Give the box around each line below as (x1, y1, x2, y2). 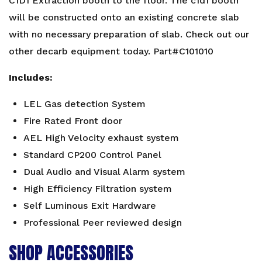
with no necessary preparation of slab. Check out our (9, 28, 249, 40)
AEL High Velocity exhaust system (23, 132, 179, 143)
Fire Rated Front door (23, 115, 122, 126)
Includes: (9, 71, 53, 83)
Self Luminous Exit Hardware (23, 199, 156, 211)
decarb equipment (36, 45, 120, 57)
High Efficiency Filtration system (23, 182, 172, 194)
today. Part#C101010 (120, 45, 213, 57)
